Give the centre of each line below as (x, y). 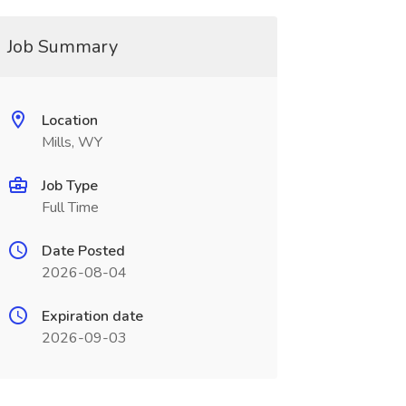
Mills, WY (72, 142)
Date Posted (83, 251)
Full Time (70, 208)
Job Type (69, 186)
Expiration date (92, 316)
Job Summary (62, 47)
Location (69, 121)
